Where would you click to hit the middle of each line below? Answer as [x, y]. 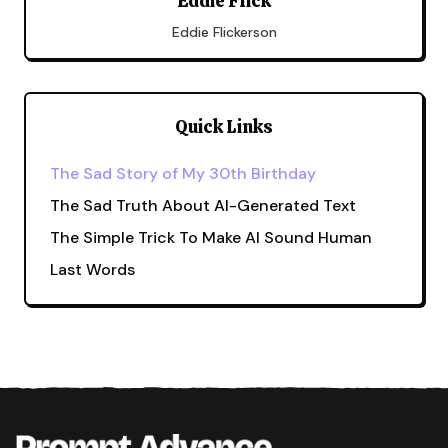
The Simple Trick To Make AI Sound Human [211, 237]
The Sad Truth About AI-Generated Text [203, 205]
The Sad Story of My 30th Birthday [183, 173]
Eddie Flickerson [224, 32]
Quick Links [224, 126]
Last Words [92, 269]
